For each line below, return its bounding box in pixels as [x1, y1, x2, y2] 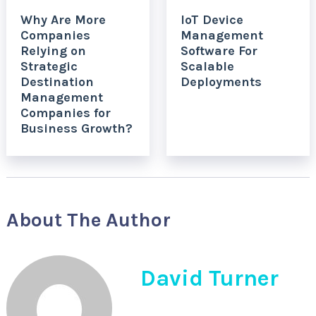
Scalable [180, 58, 234, 74]
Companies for [20, 104, 111, 121]
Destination [20, 73, 94, 90]
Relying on [20, 42, 86, 59]
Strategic [20, 58, 78, 74]
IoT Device [180, 11, 243, 28]
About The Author [6, 207, 171, 231]
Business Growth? [20, 120, 133, 136]
